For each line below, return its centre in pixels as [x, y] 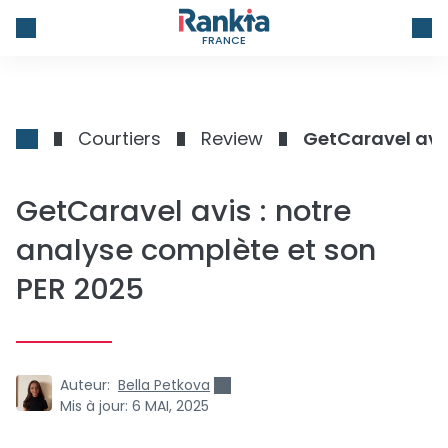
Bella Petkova [164, 385]
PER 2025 [80, 289]
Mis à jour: [94, 406]
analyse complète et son [196, 250]
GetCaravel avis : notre [183, 211]
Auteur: [85, 385]
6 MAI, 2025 [170, 406]
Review [232, 138]
